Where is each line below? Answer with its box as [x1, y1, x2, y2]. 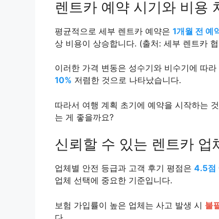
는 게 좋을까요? [55, 112, 114, 122]
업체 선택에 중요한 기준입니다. [55, 175, 173, 186]
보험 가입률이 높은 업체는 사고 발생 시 [55, 200, 205, 210]
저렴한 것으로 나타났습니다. [72, 75, 181, 86]
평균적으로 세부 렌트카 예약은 [55, 26, 173, 36]
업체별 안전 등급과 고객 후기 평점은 [55, 163, 194, 174]
